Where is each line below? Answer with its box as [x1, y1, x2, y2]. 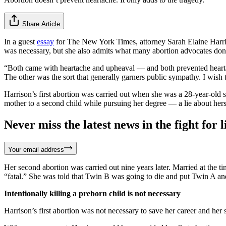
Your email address [8, 145, 64, 153]
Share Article [22, 20, 60, 28]
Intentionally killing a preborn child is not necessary [4, 189, 181, 198]
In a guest [4, 37, 37, 46]
